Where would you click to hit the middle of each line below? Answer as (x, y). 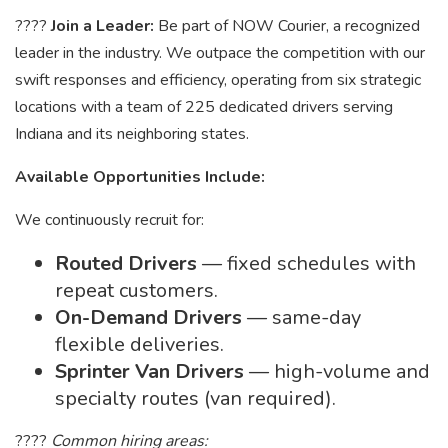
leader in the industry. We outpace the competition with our (220, 53)
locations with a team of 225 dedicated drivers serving (204, 107)
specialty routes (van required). (195, 398)
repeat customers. (136, 290)
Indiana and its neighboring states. (132, 134)
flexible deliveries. (139, 344)
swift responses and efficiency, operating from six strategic (218, 80)
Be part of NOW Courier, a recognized (289, 26)
